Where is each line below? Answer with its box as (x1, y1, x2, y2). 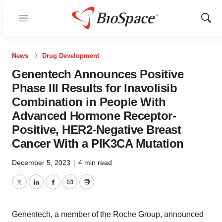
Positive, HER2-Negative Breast (12, 123, 181, 136)
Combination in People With (12, 95, 166, 109)
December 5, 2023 (12, 159, 72, 166)
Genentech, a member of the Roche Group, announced (12, 210, 204, 219)
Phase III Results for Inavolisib (12, 81, 177, 95)
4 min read (78, 159, 112, 166)
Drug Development (42, 52, 99, 59)
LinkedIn (35, 183, 66, 192)
